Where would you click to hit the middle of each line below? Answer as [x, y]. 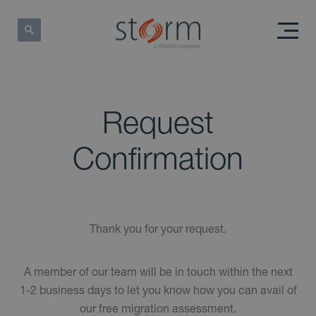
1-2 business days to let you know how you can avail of [158, 290]
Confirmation [158, 158]
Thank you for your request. [158, 229]
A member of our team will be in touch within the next [158, 272]
